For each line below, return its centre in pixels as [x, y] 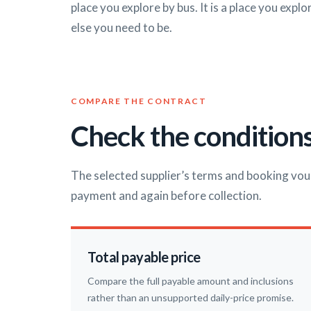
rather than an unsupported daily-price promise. [191, 298]
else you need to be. [121, 28]
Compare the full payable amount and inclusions [191, 281]
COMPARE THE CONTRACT [139, 101]
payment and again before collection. [166, 196]
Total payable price [144, 257]
